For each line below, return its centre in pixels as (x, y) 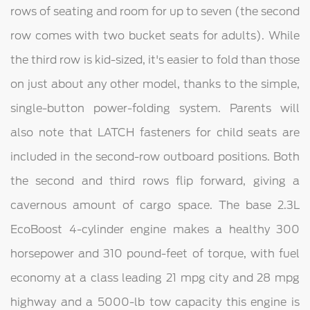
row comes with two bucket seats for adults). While (155, 36)
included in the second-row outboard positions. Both (155, 157)
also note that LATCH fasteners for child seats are (155, 133)
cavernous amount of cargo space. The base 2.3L (155, 206)
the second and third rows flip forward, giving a (155, 181)
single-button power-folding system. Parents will (155, 109)
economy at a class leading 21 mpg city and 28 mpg (155, 278)
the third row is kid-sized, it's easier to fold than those (155, 60)
